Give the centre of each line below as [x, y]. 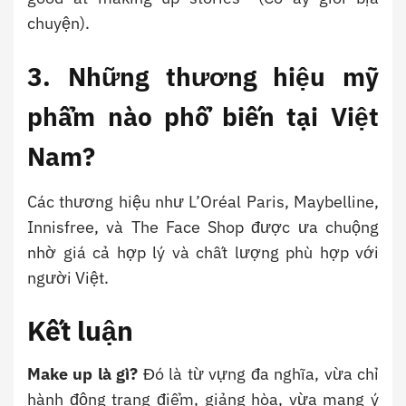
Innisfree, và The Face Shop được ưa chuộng [203, 227]
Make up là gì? [83, 373]
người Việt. [68, 278]
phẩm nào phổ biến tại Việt [203, 117]
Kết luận [80, 330]
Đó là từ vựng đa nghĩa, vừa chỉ [259, 373]
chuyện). [58, 23]
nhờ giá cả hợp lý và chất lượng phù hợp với [203, 253]
